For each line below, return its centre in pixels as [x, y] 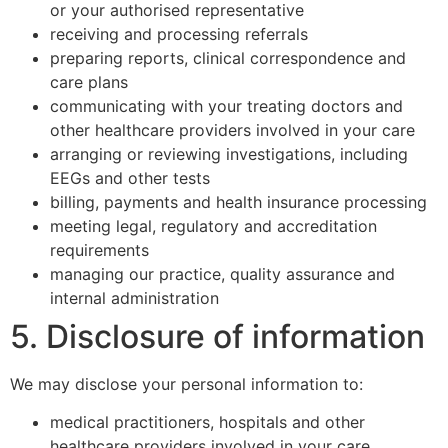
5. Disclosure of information [217, 336]
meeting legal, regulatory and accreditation [213, 225]
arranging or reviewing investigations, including [229, 153]
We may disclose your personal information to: [186, 383]
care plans [89, 81]
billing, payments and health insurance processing [238, 201]
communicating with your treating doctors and [226, 105]
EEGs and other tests [130, 177]
